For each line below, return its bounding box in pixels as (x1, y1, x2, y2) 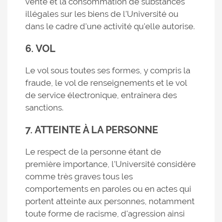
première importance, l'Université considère (25, 159, 196, 169)
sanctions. (25, 103, 63, 112)
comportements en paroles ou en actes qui (25, 184, 191, 194)
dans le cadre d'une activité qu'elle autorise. (25, 21, 195, 31)
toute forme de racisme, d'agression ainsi (25, 209, 185, 219)
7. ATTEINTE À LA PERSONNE (25, 124, 158, 136)
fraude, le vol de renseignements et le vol (25, 78, 187, 88)
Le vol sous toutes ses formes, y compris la (25, 65, 190, 75)
